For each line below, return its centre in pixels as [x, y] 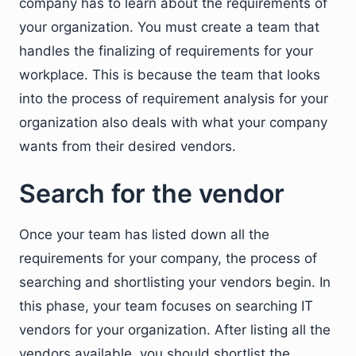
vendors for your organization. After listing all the [175, 329]
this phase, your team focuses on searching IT [166, 306]
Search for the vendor [152, 193]
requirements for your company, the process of [168, 258]
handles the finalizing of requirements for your [166, 50]
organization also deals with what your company [173, 122]
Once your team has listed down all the [144, 234]
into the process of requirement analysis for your [174, 98]
